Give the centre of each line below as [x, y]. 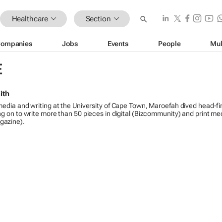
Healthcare [30, 19]
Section [98, 19]
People [169, 43]
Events [118, 43]
